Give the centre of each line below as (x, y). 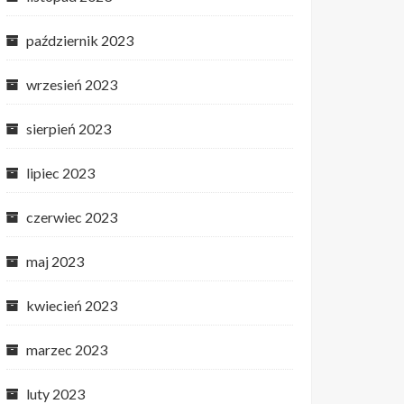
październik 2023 (80, 40)
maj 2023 (55, 261)
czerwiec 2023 (72, 217)
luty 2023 (55, 394)
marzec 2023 (67, 349)
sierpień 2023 (69, 129)
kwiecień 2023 (72, 305)
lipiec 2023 (60, 173)
